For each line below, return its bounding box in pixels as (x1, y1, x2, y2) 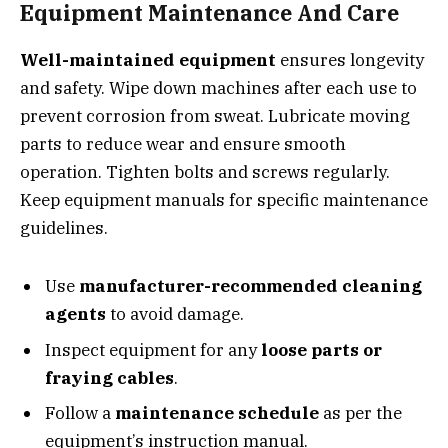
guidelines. (20, 216, 108, 239)
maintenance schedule (115, 402, 319, 425)
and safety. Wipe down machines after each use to (20, 76, 417, 99)
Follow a (45, 402, 115, 425)
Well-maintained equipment (20, 48, 276, 71)
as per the (319, 402, 402, 425)
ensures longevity (276, 48, 424, 71)
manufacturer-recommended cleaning (79, 275, 422, 298)
